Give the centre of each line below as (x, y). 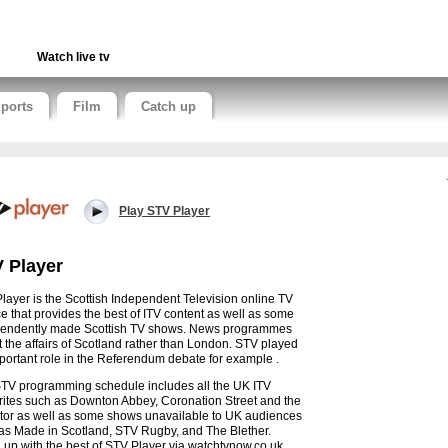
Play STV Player (164, 211)
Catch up (168, 106)
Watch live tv (73, 57)
